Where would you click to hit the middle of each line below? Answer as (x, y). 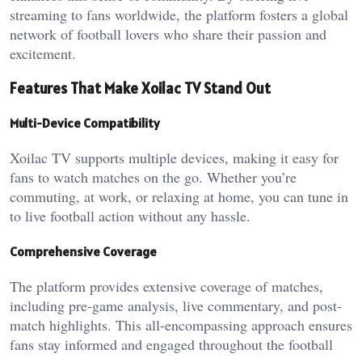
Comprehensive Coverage (83, 251)
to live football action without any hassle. (130, 216)
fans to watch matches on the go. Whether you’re (153, 177)
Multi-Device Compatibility (85, 122)
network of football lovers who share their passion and (168, 34)
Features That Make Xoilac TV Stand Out (140, 88)
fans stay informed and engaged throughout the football (171, 344)
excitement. (43, 53)
